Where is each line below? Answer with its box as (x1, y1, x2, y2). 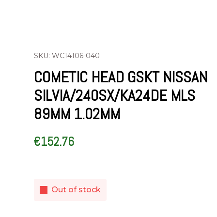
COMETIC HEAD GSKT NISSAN (34, 67, 207, 87)
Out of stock (51, 185, 101, 194)
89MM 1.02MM (34, 104, 120, 124)
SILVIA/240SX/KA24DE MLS (34, 86, 195, 105)
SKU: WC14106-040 (34, 51, 100, 60)
